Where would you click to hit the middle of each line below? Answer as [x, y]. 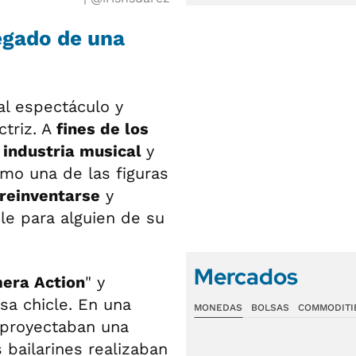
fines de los [103, 129]
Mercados [246, 277]
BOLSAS [270, 308]
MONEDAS [218, 308]
